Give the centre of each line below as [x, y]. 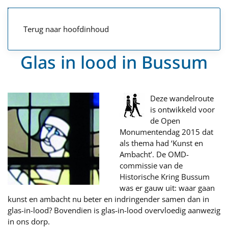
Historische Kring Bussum [165, 177]
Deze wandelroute [182, 98]
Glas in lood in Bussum [114, 62]
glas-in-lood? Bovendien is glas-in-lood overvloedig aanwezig [114, 210]
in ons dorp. [29, 221]
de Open [165, 121]
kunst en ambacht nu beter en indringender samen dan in [108, 199]
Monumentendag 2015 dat [166, 132]
